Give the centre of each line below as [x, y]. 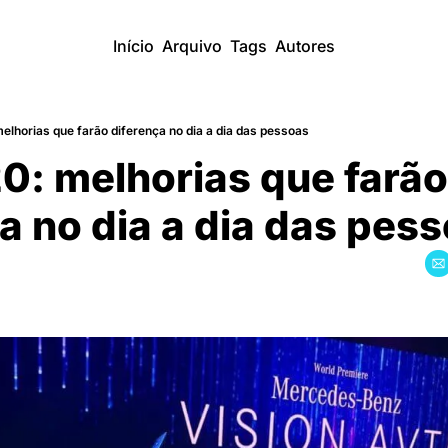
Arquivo [192, 46]
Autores [305, 46]
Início [133, 46]
